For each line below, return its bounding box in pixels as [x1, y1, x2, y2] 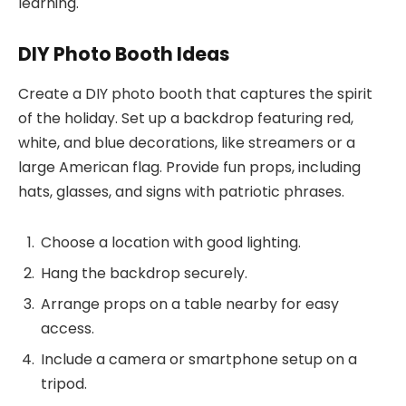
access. [41, 318, 94, 340]
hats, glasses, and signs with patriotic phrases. [18, 181, 344, 203]
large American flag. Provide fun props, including [18, 157, 361, 179]
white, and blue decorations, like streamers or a [18, 132, 355, 154]
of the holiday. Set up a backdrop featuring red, [18, 108, 353, 130]
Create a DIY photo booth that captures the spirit [18, 83, 372, 105]
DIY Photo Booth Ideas [18, 41, 229, 68]
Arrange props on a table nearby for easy [41, 294, 339, 315]
